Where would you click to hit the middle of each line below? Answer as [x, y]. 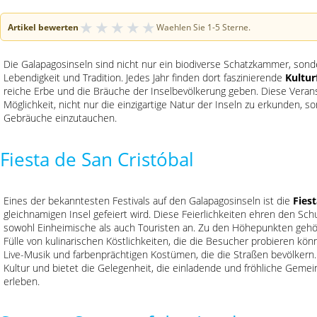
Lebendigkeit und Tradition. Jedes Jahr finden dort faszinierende [144, 77]
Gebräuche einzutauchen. [60, 118]
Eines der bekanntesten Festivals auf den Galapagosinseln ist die [148, 201]
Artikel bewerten [43, 27]
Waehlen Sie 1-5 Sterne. [203, 27]
